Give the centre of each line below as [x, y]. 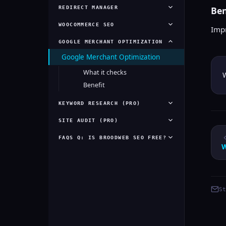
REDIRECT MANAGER [89, 7]
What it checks [105, 72]
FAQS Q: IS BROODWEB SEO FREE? [113, 137]
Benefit [94, 85]
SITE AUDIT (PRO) [89, 120]
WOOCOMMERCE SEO [87, 24]
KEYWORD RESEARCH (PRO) [100, 103]
